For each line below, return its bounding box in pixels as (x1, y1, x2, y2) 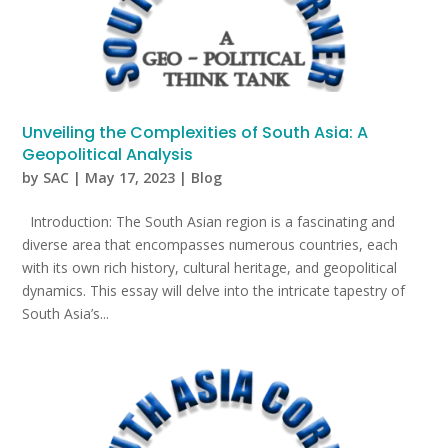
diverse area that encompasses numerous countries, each (22, 235, 399, 255)
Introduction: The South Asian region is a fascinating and (22, 212, 396, 232)
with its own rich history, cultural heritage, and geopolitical (22, 258, 398, 278)
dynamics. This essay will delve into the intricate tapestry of (22, 281, 406, 301)
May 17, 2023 (85, 168, 176, 188)
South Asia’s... (22, 304, 110, 324)
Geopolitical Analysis (22, 143, 194, 167)
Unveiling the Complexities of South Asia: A (22, 121, 369, 145)
